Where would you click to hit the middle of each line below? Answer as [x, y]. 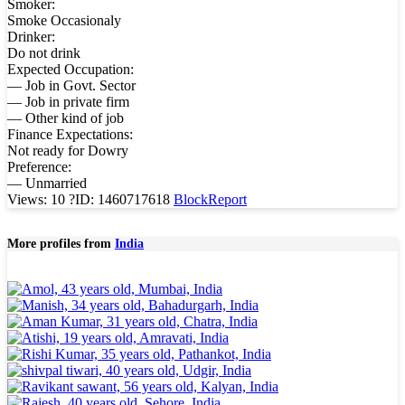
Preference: [39, 166]
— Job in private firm [68, 101]
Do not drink [44, 52]
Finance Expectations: [70, 134]
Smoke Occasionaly [64, 20]
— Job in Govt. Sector [71, 85]
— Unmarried [47, 183]
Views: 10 [38, 199]
